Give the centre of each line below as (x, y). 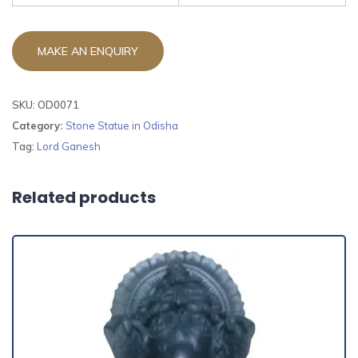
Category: (39, 125)
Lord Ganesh (69, 146)
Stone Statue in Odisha (122, 125)
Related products (84, 197)
